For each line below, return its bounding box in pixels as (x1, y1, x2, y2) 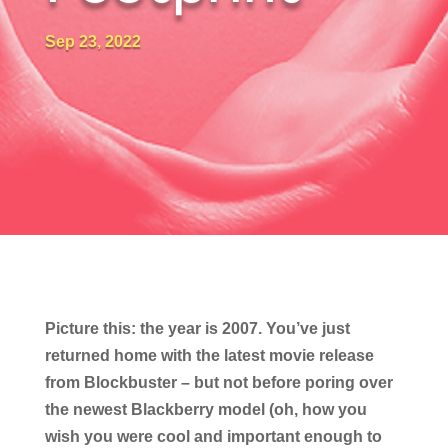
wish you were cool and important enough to (44, 428, 382, 445)
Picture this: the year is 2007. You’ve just (44, 320, 350, 337)
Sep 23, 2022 (44, 33, 141, 50)
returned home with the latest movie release (44, 347, 374, 364)
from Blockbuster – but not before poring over (44, 374, 393, 391)
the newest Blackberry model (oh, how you (44, 401, 367, 418)
